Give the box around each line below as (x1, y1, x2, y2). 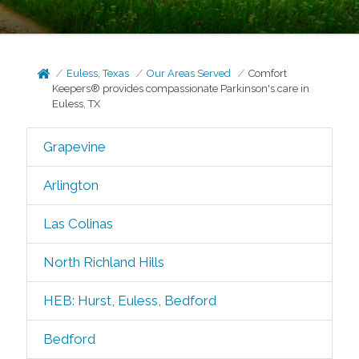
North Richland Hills (42, 254, 164, 270)
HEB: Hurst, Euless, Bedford (42, 292, 216, 309)
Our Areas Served (147, 67, 232, 79)
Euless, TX (52, 98, 101, 110)
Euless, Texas (67, 67, 130, 79)
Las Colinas (42, 216, 113, 232)
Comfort (248, 67, 288, 79)
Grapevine (42, 139, 106, 155)
